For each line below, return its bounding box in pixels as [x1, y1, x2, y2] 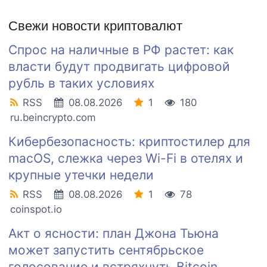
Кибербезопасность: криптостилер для [8, 134, 250, 150]
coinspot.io [10, 203, 62, 216]
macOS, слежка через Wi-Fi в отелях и [8, 151, 243, 166]
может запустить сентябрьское [8, 243, 204, 258]
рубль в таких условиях [8, 76, 154, 91]
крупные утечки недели [8, 167, 154, 183]
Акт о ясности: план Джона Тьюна [8, 226, 219, 241]
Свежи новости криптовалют [8, 18, 182, 34]
